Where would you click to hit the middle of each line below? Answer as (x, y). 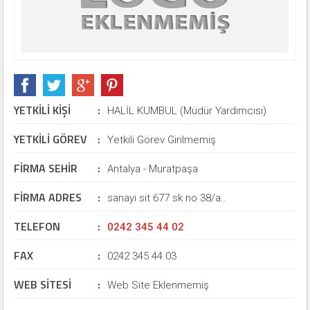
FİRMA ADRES (48, 197)
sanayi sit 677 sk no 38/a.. (167, 198)
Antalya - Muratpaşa (153, 169)
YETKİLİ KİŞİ (42, 110)
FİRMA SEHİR (46, 168)
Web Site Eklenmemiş (158, 285)
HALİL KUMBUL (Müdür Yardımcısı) (187, 111)
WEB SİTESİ (43, 284)
